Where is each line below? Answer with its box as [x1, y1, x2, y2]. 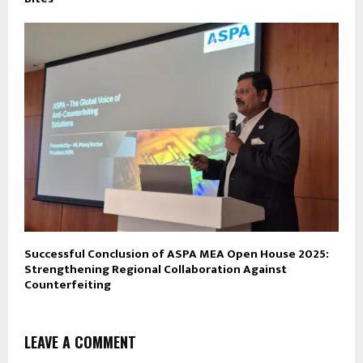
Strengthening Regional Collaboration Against [24, 259, 287, 280]
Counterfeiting [24, 275, 111, 296]
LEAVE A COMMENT [24, 331, 136, 353]
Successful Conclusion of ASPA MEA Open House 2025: [24, 244, 329, 265]
